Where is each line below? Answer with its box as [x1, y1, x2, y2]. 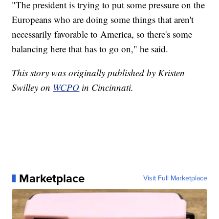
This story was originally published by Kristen [12, 66, 185, 79]
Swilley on [12, 81, 53, 94]
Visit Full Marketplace [143, 173, 207, 184]
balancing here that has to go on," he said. [12, 43, 169, 55]
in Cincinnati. [82, 81, 134, 94]
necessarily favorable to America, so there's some [12, 28, 193, 41]
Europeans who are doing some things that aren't [12, 13, 194, 26]
